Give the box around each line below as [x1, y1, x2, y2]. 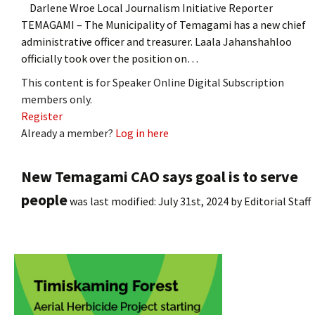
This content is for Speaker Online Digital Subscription [21, 75, 284, 89]
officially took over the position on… [21, 51, 198, 65]
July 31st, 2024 [158, 193, 229, 208]
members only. [21, 91, 92, 106]
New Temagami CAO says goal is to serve [21, 166, 298, 186]
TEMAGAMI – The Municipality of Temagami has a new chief [21, 17, 306, 32]
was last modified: [67, 193, 158, 208]
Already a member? [21, 125, 115, 140]
